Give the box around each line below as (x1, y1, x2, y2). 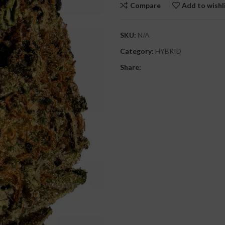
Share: (120, 63, 141, 71)
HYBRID (155, 47, 181, 55)
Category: (120, 47, 154, 55)
